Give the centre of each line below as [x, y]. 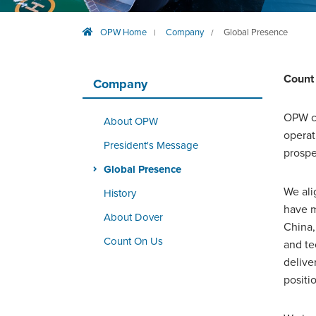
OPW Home [123, 32]
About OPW [131, 121]
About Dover [133, 217]
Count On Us [133, 241]
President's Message [151, 145]
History [120, 193]
